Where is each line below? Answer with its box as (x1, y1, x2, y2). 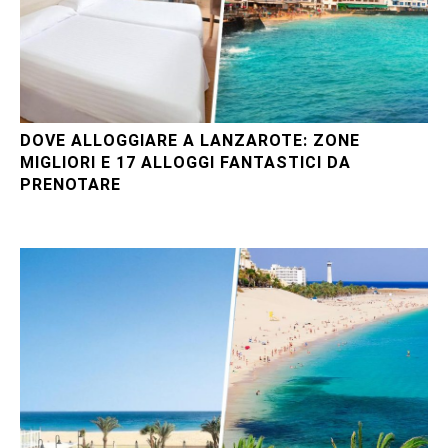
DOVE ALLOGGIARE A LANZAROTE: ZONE (20, 131, 360, 151)
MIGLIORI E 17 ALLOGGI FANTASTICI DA (20, 153, 351, 173)
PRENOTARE (20, 175, 121, 195)
